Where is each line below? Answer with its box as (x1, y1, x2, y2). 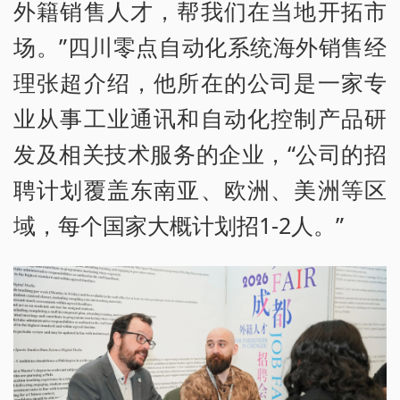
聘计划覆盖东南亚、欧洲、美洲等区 (13, 174, 387, 205)
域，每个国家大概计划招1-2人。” (13, 210, 344, 241)
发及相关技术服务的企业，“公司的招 (13, 138, 387, 170)
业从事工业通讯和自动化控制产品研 (13, 103, 387, 134)
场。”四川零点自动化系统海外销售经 (13, 31, 387, 62)
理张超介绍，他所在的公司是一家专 (13, 67, 387, 98)
